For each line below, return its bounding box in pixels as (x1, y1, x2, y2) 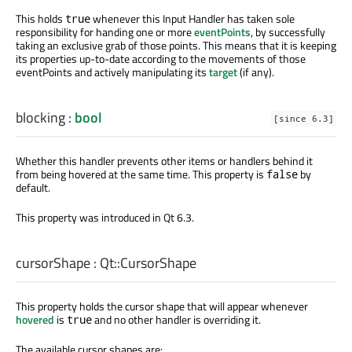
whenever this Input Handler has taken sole (90, 9, 295, 27)
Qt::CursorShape (100, 252, 196, 274)
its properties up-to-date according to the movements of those (16, 49, 306, 67)
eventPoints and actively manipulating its (16, 63, 209, 80)
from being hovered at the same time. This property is (16, 165, 266, 182)
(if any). (237, 63, 274, 80)
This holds (16, 9, 65, 27)
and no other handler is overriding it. (92, 311, 261, 328)
